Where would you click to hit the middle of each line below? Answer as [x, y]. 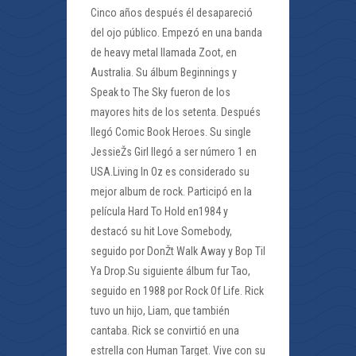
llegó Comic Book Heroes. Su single [171, 132]
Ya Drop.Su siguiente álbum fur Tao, [170, 271]
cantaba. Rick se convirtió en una [165, 331]
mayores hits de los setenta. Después [176, 112]
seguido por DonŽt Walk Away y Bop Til [178, 251]
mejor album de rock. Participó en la [171, 192]
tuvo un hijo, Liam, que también [160, 311]
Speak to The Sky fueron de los [161, 92]
